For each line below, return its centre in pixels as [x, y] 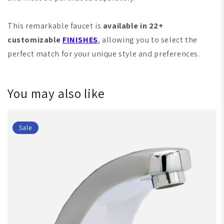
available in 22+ [133, 26]
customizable [34, 40]
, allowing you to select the [147, 40]
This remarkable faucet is [55, 26]
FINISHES [80, 40]
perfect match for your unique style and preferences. [104, 54]
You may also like [56, 93]
